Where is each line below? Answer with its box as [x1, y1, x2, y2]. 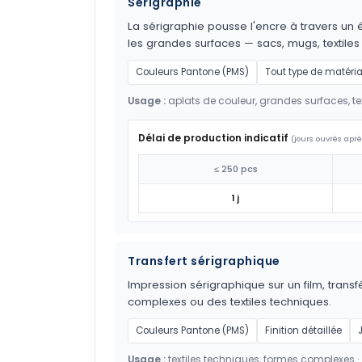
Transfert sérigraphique [128, 253, 280, 270]
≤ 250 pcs [213, 163, 258, 176]
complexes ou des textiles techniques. [128, 294, 331, 310]
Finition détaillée [265, 324, 342, 338]
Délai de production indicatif [138, 131, 288, 145]
